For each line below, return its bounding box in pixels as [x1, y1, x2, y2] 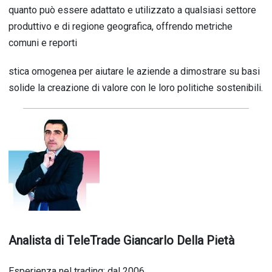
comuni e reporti [8, 37, 77, 49]
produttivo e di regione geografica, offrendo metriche [8, 21, 233, 32]
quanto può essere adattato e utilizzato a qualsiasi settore [8, 4, 256, 16]
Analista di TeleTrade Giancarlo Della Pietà [8, 233, 234, 248]
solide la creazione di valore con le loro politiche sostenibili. [8, 82, 263, 93]
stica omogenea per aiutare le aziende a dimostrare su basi [8, 66, 260, 77]
